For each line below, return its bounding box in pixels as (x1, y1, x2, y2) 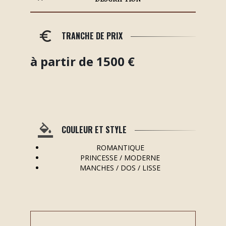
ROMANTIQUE (96, 142, 144, 152)
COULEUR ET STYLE (62, 124, 127, 136)
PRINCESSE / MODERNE (80, 152, 160, 162)
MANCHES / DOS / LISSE (80, 162, 160, 173)
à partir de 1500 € (30, 52, 135, 70)
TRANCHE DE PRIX (62, 30, 123, 42)
